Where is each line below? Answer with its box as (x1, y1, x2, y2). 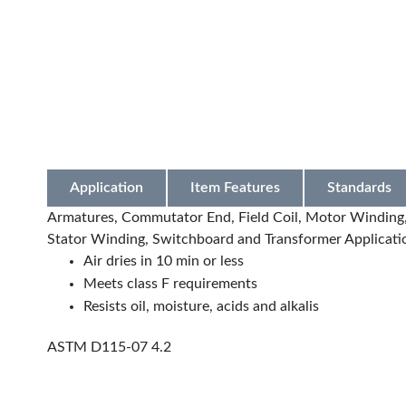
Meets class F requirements (83, 276, 257, 292)
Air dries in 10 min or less (83, 254, 244, 269)
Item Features (190, 180, 280, 196)
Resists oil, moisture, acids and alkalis (83, 299, 319, 314)
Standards (327, 180, 391, 196)
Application (70, 180, 143, 196)
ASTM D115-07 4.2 (47, 340, 171, 355)
